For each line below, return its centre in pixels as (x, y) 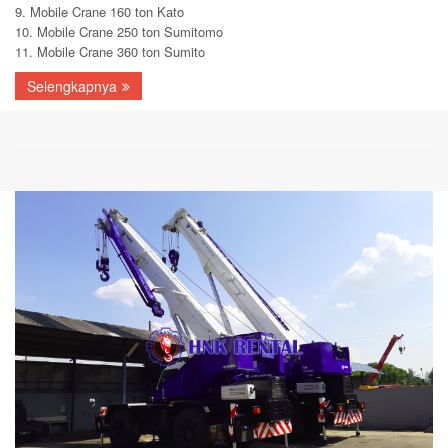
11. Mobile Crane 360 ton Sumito (110, 51)
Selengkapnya (72, 85)
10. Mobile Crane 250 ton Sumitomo (119, 31)
